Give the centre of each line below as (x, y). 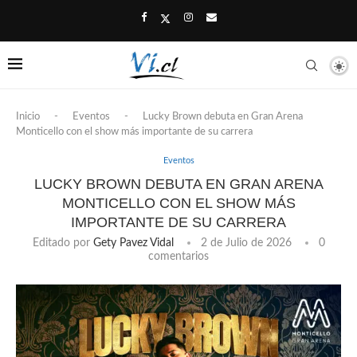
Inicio (28, 117)
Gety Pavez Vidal (133, 243)
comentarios (178, 257)
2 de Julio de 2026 (246, 243)
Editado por (63, 243)
